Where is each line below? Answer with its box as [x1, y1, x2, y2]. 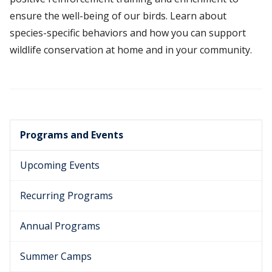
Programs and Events [20, 128, 123, 142]
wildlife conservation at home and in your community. [10, 43, 252, 57]
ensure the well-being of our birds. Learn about [10, 9, 226, 23]
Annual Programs [20, 219, 100, 233]
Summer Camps [20, 250, 92, 263]
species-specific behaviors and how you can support [10, 26, 246, 40]
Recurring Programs [20, 189, 113, 203]
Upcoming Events [20, 158, 100, 172]
